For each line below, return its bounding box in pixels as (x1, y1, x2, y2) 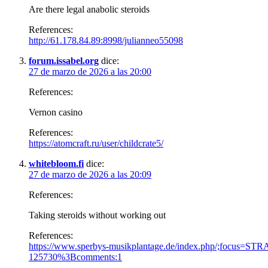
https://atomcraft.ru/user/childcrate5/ (29, 138, 163, 148)
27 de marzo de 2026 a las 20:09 (29, 169, 151, 179)
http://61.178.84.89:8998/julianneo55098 (29, 35, 183, 45)
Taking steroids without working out (29, 209, 166, 220)
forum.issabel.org (29, 55, 99, 66)
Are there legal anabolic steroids (29, 4, 150, 14)
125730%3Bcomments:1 (29, 251, 122, 262)
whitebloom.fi (29, 158, 84, 169)
